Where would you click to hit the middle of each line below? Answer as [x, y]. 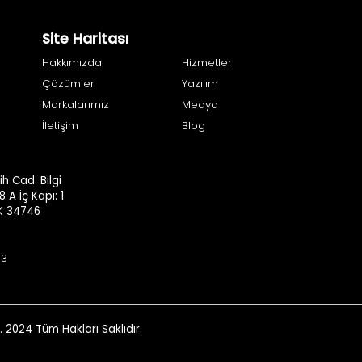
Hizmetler [206, 63]
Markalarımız [75, 105]
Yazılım [200, 84]
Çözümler [68, 84]
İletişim [60, 126]
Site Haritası [85, 39]
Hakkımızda [72, 63]
